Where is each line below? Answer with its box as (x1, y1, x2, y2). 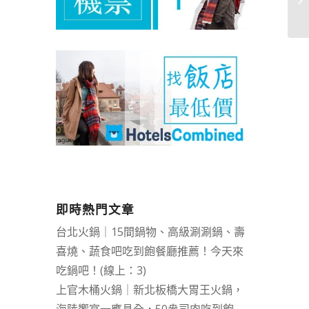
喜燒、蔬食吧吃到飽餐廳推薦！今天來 (55, 243, 243, 259)
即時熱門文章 (55, 202, 134, 219)
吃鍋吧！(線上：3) (55, 263, 146, 279)
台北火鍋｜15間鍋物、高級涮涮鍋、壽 (55, 224, 245, 240)
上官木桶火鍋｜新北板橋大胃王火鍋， (55, 282, 243, 298)
